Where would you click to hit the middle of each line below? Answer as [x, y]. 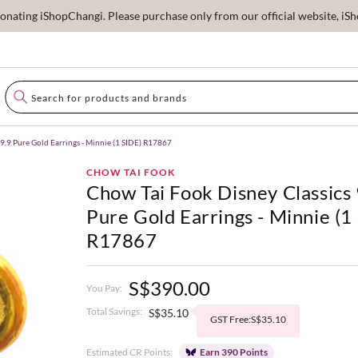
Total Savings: [114, 311]
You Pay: [104, 288]
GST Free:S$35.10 [248, 319]
